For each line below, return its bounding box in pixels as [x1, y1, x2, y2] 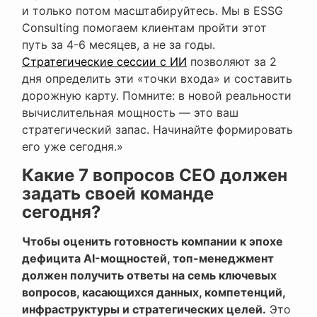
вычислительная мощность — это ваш [22, 105, 238, 120]
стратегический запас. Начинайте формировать [22, 122, 293, 137]
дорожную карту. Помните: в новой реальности [22, 88, 292, 103]
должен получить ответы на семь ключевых [22, 268, 277, 283]
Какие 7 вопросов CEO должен [22, 165, 287, 186]
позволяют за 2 [187, 54, 277, 69]
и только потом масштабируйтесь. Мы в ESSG [22, 4, 283, 18]
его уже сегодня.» [22, 139, 123, 154]
